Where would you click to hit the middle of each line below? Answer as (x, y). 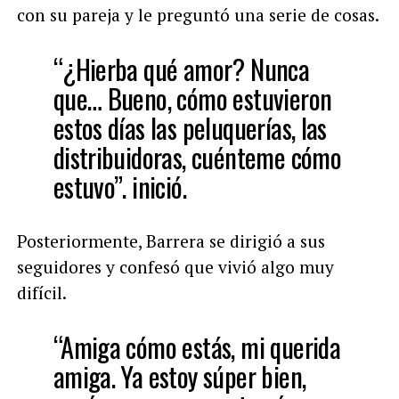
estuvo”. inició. (119, 186)
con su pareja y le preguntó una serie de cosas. (198, 14)
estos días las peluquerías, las (190, 127)
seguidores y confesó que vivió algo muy (175, 266)
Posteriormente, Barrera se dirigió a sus (171, 240)
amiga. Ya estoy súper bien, (179, 376)
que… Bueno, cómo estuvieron (192, 98)
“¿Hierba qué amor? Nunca (181, 69)
